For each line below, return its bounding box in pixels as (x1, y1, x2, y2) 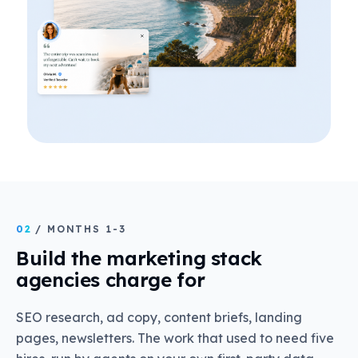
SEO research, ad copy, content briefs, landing (16, 309, 302, 326)
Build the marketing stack (16, 246, 263, 271)
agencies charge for (16, 268, 205, 292)
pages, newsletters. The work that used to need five (16, 330, 334, 347)
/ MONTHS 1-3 (34, 223, 126, 236)
